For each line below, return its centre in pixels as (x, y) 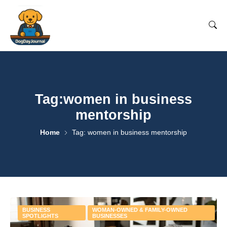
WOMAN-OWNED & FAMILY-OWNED (140, 210)
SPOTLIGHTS (40, 216)
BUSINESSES (109, 216)
